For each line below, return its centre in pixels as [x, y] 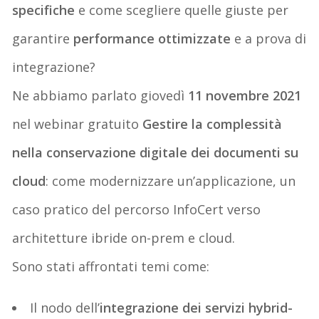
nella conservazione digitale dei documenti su [156, 152]
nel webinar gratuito [78, 124]
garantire [43, 38]
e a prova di [269, 38]
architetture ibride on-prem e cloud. [124, 237]
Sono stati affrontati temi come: [111, 266]
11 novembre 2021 [245, 95]
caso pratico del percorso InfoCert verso [137, 209]
